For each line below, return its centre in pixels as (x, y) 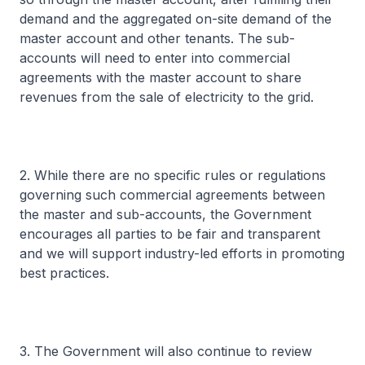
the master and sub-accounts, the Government (165, 214)
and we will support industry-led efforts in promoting (182, 253)
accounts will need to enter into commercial (155, 58)
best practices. (64, 273)
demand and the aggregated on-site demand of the (176, 19)
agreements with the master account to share (161, 77)
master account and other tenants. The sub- (157, 38)
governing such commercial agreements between (172, 195)
